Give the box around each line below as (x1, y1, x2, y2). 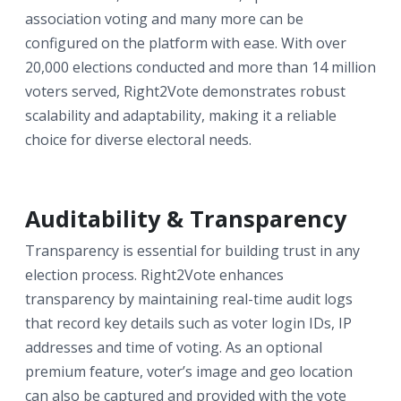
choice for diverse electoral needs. (25, 129, 252, 149)
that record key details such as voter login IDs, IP (25, 312, 352, 333)
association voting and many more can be (25, 8, 303, 29)
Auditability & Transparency (25, 202, 346, 234)
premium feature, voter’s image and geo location (25, 361, 353, 381)
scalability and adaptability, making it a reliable (25, 105, 337, 125)
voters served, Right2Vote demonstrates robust (25, 81, 346, 101)
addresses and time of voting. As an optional (25, 337, 322, 357)
